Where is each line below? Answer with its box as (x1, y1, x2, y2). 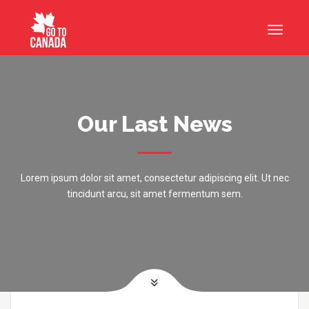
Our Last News (77, 111, 232, 137)
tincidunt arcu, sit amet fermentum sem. (66, 188, 243, 199)
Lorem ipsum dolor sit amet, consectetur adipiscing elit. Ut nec (20, 172, 289, 183)
